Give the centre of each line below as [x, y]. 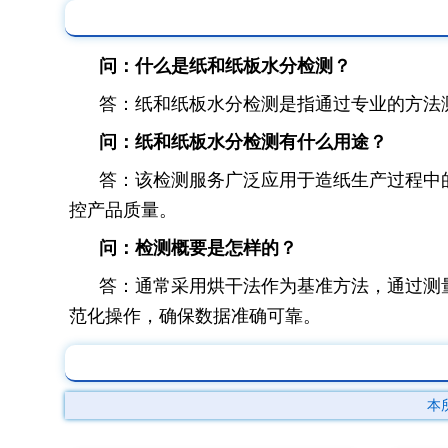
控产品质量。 [123, 209]
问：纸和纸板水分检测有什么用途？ [243, 141]
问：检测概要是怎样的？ [198, 247]
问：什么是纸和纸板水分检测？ [225, 65]
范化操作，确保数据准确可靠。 [195, 315]
